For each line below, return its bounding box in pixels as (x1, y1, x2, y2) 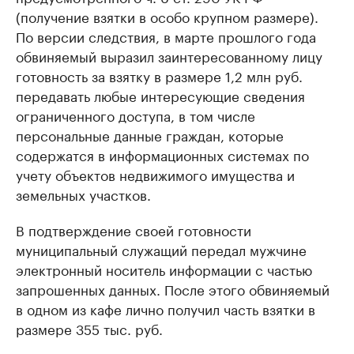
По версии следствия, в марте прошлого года (16, 25, 316, 47)
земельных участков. (16, 183, 151, 205)
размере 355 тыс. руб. (16, 318, 163, 339)
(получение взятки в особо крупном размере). (16, 6, 318, 27)
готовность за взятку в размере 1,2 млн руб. (16, 65, 303, 86)
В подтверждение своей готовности (16, 219, 251, 240)
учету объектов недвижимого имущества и (16, 164, 295, 185)
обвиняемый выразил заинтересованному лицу (16, 45, 322, 66)
